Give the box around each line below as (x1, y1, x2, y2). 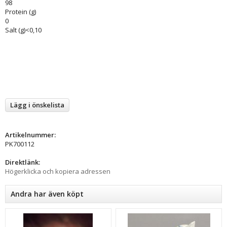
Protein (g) (5, 7, 36, 17)
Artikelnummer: (5, 130, 56, 140)
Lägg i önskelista (10, 100, 64, 110)
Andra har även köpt (11, 189, 84, 199)
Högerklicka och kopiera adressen (5, 167, 110, 176)
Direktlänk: (5, 158, 40, 167)
